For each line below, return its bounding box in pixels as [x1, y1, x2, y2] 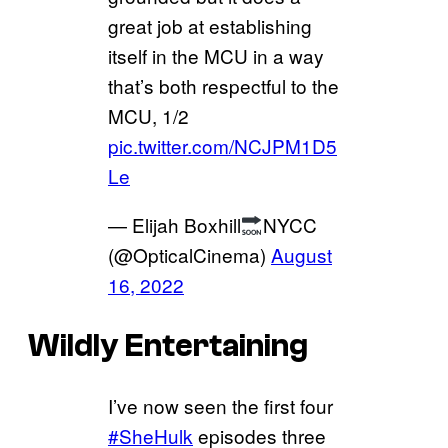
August [271, 241, 332, 269]
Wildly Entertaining [28, 327, 308, 364]
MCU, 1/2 [108, 102, 189, 130]
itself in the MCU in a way [108, 42, 324, 70]
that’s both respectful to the [108, 72, 339, 100]
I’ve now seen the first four [108, 392, 333, 420]
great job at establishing [108, 12, 312, 40]
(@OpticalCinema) [108, 241, 271, 269]
